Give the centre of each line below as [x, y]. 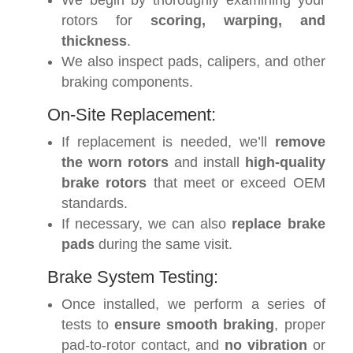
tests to [88, 325]
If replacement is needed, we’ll [168, 142]
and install [206, 162]
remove [300, 142]
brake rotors [104, 183]
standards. [95, 203]
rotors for [106, 20]
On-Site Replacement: [132, 115]
